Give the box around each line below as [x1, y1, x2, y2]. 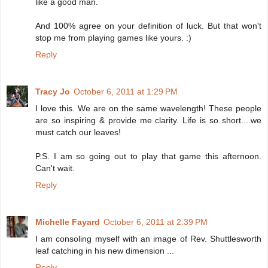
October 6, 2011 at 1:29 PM [74, 86, 178, 96]
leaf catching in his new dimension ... [35, 245, 174, 255]
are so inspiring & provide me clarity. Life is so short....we [35, 115, 261, 125]
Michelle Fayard [35, 217, 100, 227]
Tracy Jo [35, 86, 70, 96]
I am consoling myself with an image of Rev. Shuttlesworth [35, 233, 261, 243]
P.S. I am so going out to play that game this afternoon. [35, 151, 261, 161]
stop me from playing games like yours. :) [35, 32, 191, 42]
